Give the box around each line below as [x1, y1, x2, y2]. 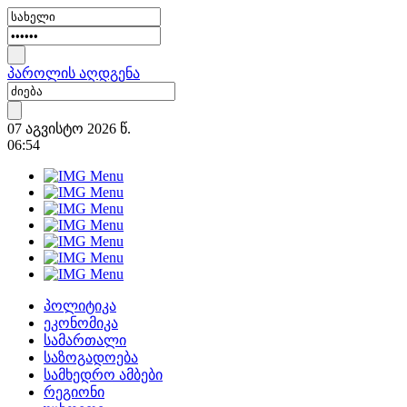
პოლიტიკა [44, 298, 116, 313]
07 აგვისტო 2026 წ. [7, 121, 131, 136]
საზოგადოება [44, 350, 138, 365]
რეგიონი [44, 384, 104, 400]
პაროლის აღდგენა [7, 65, 140, 81]
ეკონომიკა [44, 315, 118, 331]
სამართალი [44, 333, 126, 348]
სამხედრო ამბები [44, 367, 163, 382]
